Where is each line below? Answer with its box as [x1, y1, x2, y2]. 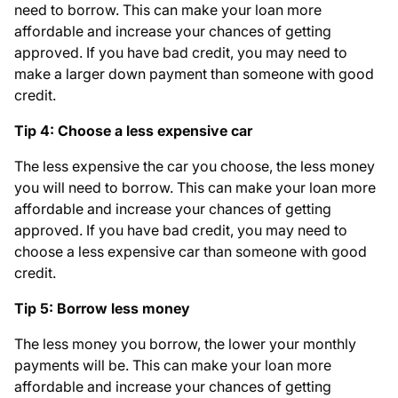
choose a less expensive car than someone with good [14, 243, 367, 261]
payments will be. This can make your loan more [14, 356, 331, 375]
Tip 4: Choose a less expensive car [14, 122, 252, 140]
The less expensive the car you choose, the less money [14, 157, 375, 176]
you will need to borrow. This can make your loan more [14, 179, 376, 197]
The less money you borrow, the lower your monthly [14, 335, 356, 354]
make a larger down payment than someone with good [14, 65, 374, 84]
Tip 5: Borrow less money [14, 299, 190, 318]
